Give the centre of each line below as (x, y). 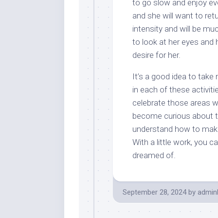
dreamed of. (154, 155)
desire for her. (156, 55)
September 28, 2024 (154, 192)
